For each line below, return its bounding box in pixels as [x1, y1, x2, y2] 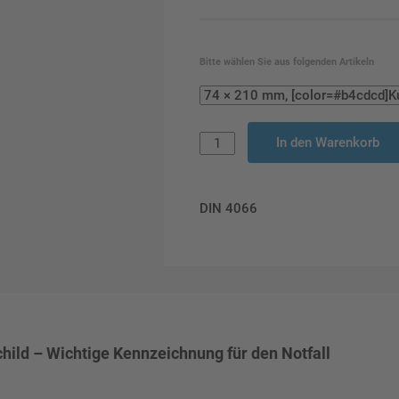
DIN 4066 [199, 200, 257, 216]
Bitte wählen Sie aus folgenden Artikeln [199, 56, 374, 68]
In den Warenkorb [276, 134, 379, 151]
